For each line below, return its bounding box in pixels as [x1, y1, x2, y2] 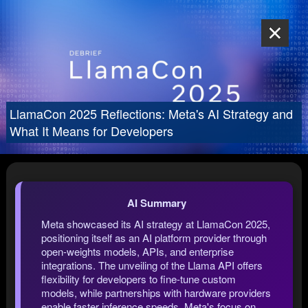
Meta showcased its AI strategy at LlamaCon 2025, [41, 217, 271, 232]
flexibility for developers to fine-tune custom [41, 272, 236, 287]
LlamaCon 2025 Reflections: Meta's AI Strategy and [9, 104, 293, 123]
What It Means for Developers [9, 122, 173, 140]
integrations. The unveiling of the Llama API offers [41, 258, 263, 273]
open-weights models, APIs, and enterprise [41, 244, 234, 259]
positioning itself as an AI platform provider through [41, 230, 267, 245]
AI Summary [127, 195, 186, 211]
